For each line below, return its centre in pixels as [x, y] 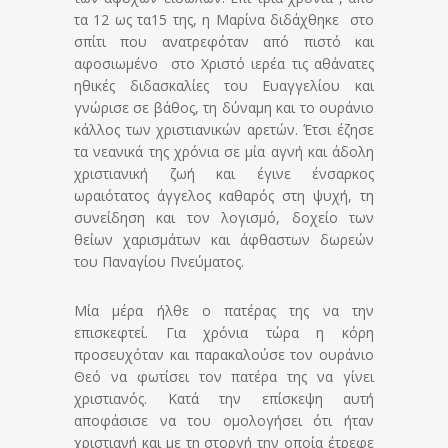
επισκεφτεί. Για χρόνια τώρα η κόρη [224, 333]
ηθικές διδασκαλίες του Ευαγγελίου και [224, 86]
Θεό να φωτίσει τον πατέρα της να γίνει [224, 377]
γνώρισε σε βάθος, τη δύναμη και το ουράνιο [224, 108]
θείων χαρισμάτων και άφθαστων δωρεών [224, 240]
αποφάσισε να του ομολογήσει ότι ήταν [224, 421]
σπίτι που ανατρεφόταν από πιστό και [224, 42]
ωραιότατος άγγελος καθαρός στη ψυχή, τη [224, 196]
